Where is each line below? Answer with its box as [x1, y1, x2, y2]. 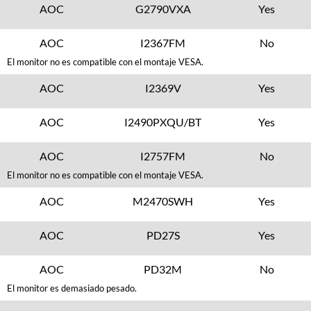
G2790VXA [135, 2, 191, 15]
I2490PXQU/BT [124, 115, 202, 128]
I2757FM [140, 149, 186, 162]
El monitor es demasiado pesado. [7, 283, 137, 294]
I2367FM [140, 36, 186, 49]
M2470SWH [133, 194, 194, 208]
